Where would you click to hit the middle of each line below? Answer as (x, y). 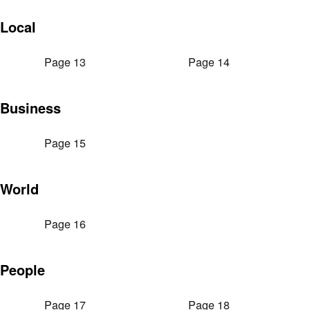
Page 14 (209, 62)
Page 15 (65, 143)
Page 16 (65, 224)
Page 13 (65, 62)
